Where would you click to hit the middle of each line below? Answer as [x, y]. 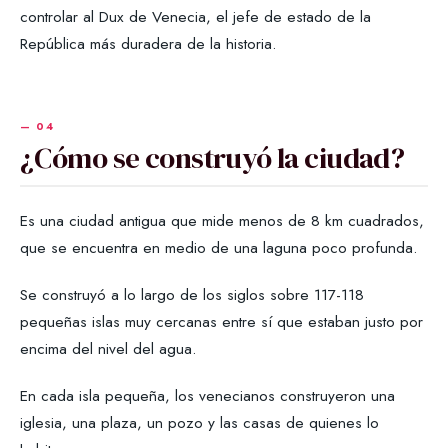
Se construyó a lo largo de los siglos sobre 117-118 [192, 294]
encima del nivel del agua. [108, 348]
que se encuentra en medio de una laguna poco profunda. [219, 247]
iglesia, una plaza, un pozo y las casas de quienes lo [199, 422]
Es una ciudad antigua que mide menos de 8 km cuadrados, [222, 220]
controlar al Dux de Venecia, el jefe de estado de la [195, 16]
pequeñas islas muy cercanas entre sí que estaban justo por [221, 321]
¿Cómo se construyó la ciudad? [212, 157]
